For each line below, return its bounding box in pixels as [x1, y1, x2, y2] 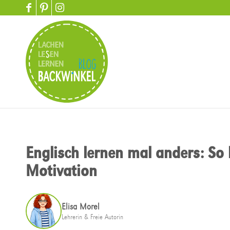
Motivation [26, 161, 97, 181]
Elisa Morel [62, 201, 100, 212]
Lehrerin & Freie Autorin [62, 212, 123, 221]
